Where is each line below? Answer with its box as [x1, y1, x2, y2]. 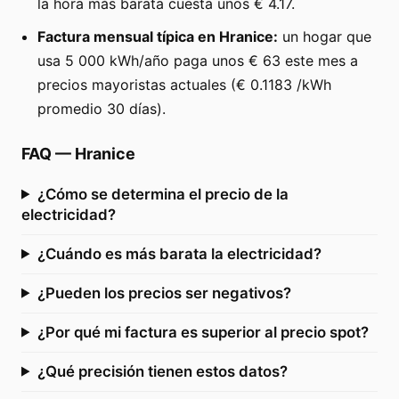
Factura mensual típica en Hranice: [37, 27, 278, 45]
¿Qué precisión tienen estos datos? [37, 362, 288, 380]
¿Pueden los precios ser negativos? [37, 283, 291, 302]
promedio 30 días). [37, 99, 166, 118]
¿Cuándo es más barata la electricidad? [37, 244, 322, 263]
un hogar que [278, 27, 371, 45]
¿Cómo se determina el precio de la [37, 184, 289, 203]
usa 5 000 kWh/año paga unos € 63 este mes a [37, 51, 358, 69]
